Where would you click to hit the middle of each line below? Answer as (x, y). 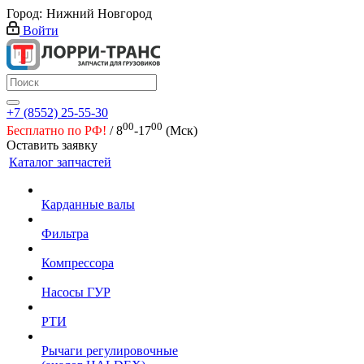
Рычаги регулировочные (110, 351)
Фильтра (65, 234)
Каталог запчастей (60, 162)
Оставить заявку (52, 145)
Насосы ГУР (76, 292)
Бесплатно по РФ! (56, 131)
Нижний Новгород (99, 13)
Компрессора (78, 263)
